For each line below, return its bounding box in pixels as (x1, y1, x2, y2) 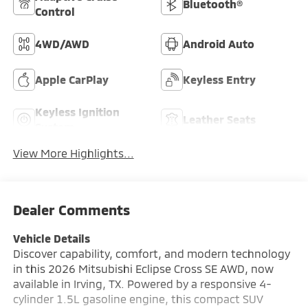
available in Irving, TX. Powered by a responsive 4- (12, 276, 272, 290)
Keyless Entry (183, 73, 256, 87)
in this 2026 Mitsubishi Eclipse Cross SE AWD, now (12, 261, 274, 275)
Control (34, 5, 75, 19)
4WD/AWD (34, 37, 89, 51)
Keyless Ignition (34, 105, 120, 119)
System (34, 120, 74, 134)
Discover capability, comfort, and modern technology (12, 246, 290, 260)
